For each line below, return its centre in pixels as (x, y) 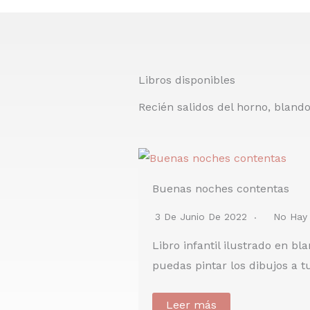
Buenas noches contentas (221, 189)
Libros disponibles (187, 80)
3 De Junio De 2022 (203, 217)
